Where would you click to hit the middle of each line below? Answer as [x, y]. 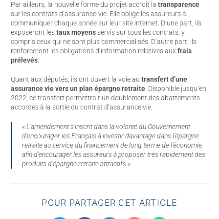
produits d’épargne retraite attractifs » [77, 164]
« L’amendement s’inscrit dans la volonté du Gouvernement [106, 127]
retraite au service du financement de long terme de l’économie [112, 145]
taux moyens [76, 32]
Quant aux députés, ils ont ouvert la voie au [76, 79]
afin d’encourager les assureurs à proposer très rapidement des [114, 154]
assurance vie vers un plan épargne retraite [78, 88]
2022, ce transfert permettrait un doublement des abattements [106, 98]
